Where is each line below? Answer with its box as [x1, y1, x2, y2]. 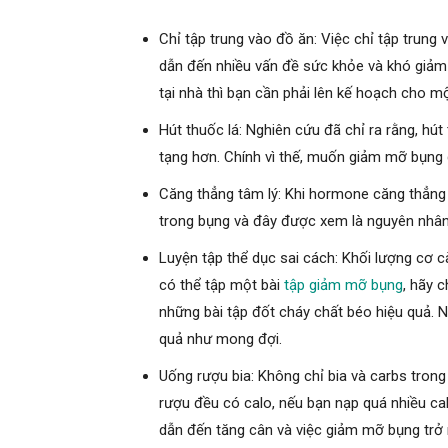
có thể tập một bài [159, 275, 284, 294]
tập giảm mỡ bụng [284, 275, 403, 294]
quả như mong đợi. [159, 329, 282, 348]
